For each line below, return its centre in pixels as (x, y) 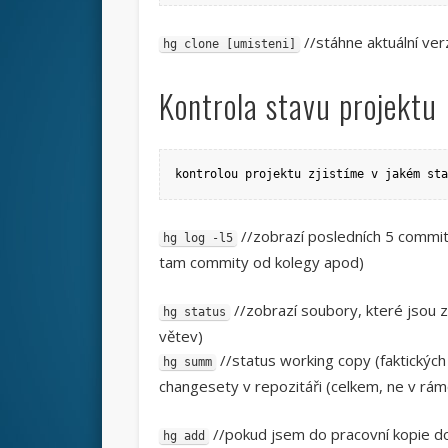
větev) (180, 335)
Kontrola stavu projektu (297, 105)
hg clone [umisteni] (229, 43)
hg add (183, 435)
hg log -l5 (197, 237)
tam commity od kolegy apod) (261, 261)
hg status (194, 311)
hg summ (187, 361)
